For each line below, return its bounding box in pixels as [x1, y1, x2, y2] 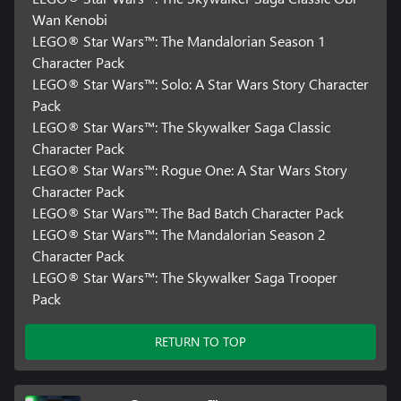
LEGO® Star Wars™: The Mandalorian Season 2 [31, 225, 326, 244]
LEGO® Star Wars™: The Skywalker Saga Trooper [31, 268, 337, 287]
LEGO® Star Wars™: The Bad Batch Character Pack [31, 203, 344, 223]
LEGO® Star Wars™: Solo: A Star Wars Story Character [31, 74, 369, 94]
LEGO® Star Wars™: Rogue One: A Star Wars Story [31, 160, 347, 180]
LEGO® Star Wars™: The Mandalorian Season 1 [31, 31, 326, 51]
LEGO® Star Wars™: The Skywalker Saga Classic [31, 117, 330, 137]
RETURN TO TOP [155, 333, 246, 351]
